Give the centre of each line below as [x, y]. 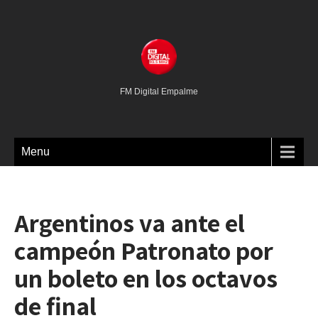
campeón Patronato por [144, 250]
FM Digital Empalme [159, 92]
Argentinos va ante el [130, 223]
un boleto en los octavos [146, 278]
